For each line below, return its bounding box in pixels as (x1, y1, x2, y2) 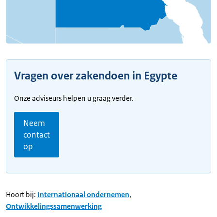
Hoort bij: (6, 190, 36, 200)
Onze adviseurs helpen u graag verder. (14, 93, 134, 103)
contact (23, 129, 50, 140)
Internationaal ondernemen (37, 190, 129, 200)
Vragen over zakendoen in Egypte (14, 69, 177, 83)
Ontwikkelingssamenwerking (6, 201, 102, 211)
